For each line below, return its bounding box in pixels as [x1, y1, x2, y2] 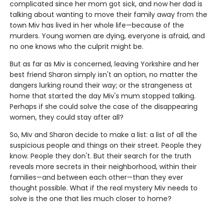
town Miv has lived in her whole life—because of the [10, 20, 184, 30]
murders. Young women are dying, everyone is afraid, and [10, 31, 205, 41]
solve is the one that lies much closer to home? [10, 193, 171, 203]
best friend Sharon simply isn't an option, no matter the [10, 69, 198, 79]
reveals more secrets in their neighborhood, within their [10, 161, 197, 171]
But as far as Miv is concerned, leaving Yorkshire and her [10, 59, 199, 69]
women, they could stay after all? [10, 112, 124, 122]
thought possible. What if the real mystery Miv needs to [10, 183, 198, 193]
